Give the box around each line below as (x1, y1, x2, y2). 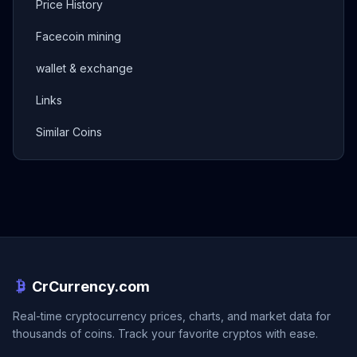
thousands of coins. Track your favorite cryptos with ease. (13, 327, 318, 340)
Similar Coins (36, 125, 102, 139)
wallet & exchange (36, 61, 133, 75)
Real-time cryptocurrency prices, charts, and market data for (13, 309, 331, 323)
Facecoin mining (36, 29, 121, 43)
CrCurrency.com (32, 278, 150, 295)
